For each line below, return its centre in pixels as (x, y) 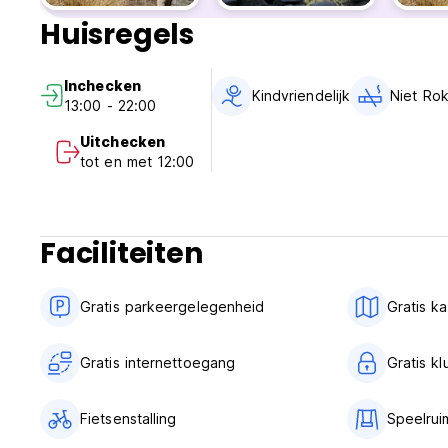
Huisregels (117, 35)
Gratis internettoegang (158, 363)
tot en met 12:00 (137, 162)
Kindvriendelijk (301, 96)
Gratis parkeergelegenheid (172, 307)
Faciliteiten (121, 254)
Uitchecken (122, 142)
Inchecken (102, 86)
